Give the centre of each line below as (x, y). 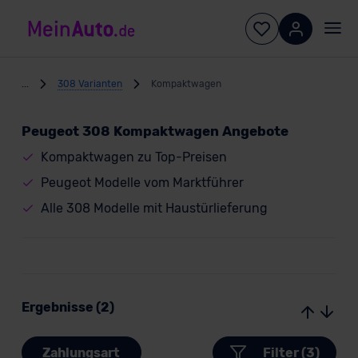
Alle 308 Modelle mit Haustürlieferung (154, 208)
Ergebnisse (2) (68, 307)
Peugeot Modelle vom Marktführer (142, 183)
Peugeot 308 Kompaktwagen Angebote (155, 131)
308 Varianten (89, 84)
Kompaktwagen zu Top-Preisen (133, 157)
